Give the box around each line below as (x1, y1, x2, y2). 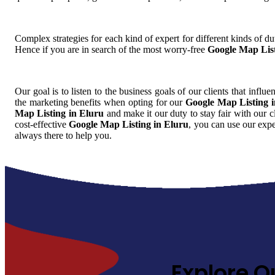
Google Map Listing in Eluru (69, 118, 189, 130)
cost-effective (15, 118, 69, 130)
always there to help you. (15, 130, 112, 141)
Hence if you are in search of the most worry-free (15, 44, 207, 55)
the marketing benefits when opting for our (15, 96, 186, 107)
